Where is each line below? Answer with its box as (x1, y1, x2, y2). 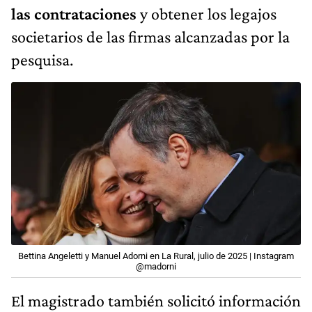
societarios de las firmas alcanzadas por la (11, 27, 290, 47)
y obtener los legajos (136, 4, 276, 24)
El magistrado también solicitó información (11, 290, 301, 310)
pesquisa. (11, 50, 73, 70)
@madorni (136, 260, 176, 272)
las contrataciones (11, 4, 136, 24)
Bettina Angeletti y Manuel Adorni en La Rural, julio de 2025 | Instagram (18, 250, 294, 261)
